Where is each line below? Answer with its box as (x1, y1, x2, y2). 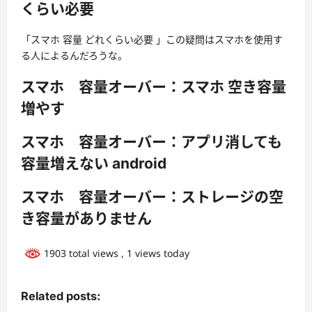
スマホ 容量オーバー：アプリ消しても (21, 133, 282, 151)
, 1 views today (121, 246, 189, 260)
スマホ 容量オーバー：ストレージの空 (21, 188, 283, 206)
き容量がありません (21, 210, 152, 228)
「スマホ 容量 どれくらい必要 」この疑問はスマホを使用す (21, 33, 283, 47)
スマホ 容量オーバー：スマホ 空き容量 (21, 77, 286, 95)
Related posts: (21, 289, 100, 304)
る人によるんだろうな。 (21, 49, 127, 63)
